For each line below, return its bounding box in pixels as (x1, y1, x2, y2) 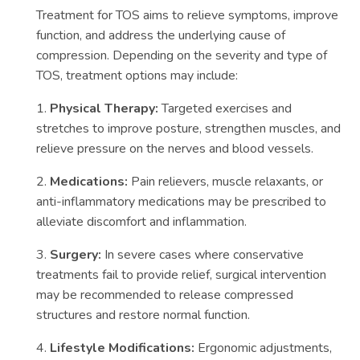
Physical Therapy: (50, 100, 158, 117)
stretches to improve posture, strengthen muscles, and (36, 120, 341, 137)
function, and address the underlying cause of (36, 27, 285, 44)
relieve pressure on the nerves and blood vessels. (36, 140, 313, 157)
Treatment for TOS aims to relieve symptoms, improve (36, 6, 338, 24)
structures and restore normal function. (36, 306, 250, 324)
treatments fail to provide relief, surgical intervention (36, 266, 326, 284)
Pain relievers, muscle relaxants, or (128, 173, 323, 190)
